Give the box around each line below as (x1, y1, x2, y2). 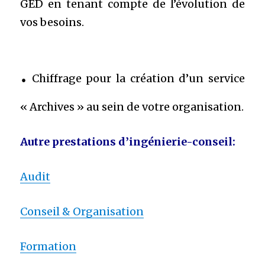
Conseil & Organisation (20, 205, 144, 219)
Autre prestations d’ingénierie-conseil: (20, 135, 236, 149)
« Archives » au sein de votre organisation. (20, 100, 244, 114)
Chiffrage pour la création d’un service (27, 72, 245, 86)
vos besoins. (20, 15, 85, 30)
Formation (20, 240, 77, 254)
